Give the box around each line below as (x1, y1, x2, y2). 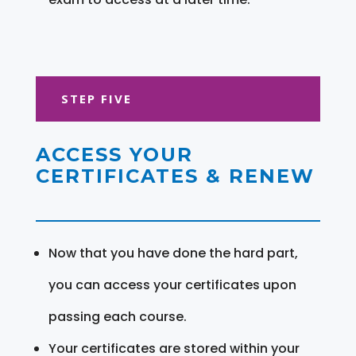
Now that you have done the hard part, (48, 243, 298, 262)
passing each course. (48, 307, 187, 326)
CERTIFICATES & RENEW (35, 164, 315, 188)
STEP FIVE (60, 90, 132, 106)
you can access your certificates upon (48, 275, 296, 294)
